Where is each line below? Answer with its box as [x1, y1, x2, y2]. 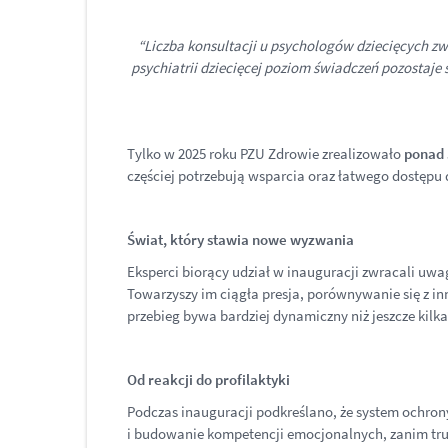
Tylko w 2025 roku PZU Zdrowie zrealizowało [127, 144, 404, 163]
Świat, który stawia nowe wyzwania [127, 230, 354, 249]
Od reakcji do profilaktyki [127, 370, 290, 389]
